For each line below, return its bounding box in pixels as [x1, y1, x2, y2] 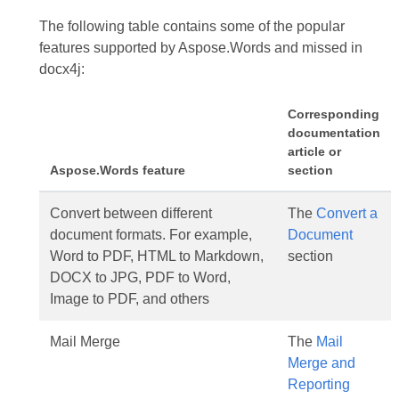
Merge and [287, 355, 355, 370]
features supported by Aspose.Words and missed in [38, 40, 362, 55]
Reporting [287, 377, 350, 392]
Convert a [315, 206, 378, 221]
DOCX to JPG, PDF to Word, [49, 270, 231, 285]
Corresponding [287, 107, 379, 121]
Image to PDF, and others [49, 291, 209, 306]
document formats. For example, [49, 227, 252, 242]
